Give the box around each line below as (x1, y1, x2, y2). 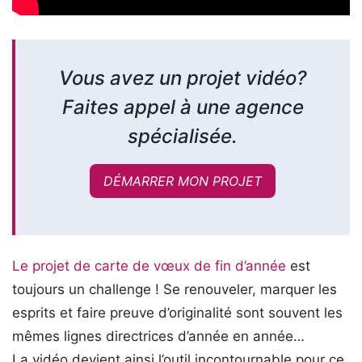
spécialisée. (128, 124, 238, 148)
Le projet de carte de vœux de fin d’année (12, 258, 286, 274)
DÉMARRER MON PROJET (103, 173, 262, 189)
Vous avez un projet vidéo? (58, 66, 307, 90)
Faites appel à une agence (61, 95, 304, 119)
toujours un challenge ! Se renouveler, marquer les (12, 281, 337, 297)
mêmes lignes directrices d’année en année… (12, 328, 305, 344)
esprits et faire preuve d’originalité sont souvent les (12, 305, 343, 321)
